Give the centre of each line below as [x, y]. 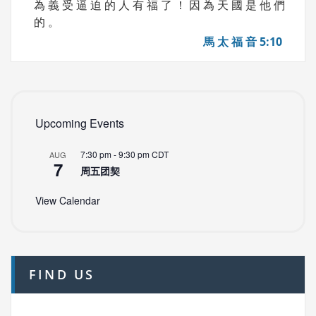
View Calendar [68, 200]
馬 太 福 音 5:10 [243, 41]
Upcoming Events [80, 123]
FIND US [62, 274]
